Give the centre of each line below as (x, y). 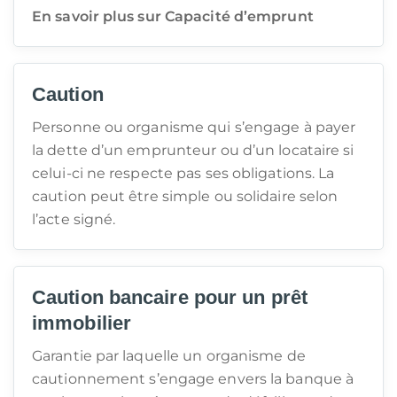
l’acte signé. (74, 219)
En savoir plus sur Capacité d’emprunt (173, 16)
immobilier (82, 323)
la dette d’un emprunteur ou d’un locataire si (193, 150)
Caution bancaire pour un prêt (170, 297)
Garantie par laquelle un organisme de (169, 356)
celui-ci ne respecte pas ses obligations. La (183, 173)
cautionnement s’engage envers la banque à (193, 379)
